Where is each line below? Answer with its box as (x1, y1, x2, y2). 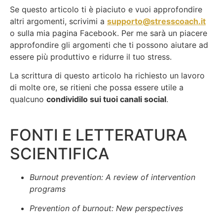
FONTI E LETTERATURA (10, 125, 187, 145)
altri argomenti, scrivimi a (10, 16, 107, 26)
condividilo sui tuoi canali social (46, 94, 166, 104)
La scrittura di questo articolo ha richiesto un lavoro (10, 70, 205, 80)
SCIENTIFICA (10, 144, 109, 164)
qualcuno (10, 94, 46, 104)
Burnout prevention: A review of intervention (30, 172, 195, 183)
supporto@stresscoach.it (107, 16, 206, 26)
